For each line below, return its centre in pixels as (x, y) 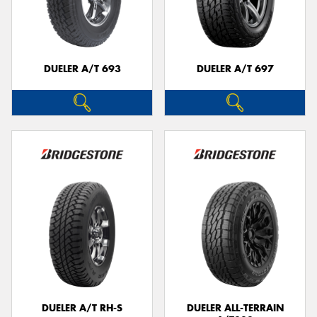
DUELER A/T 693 (82, 69)
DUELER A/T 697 (235, 69)
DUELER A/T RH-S (82, 308)
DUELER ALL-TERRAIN (235, 308)
